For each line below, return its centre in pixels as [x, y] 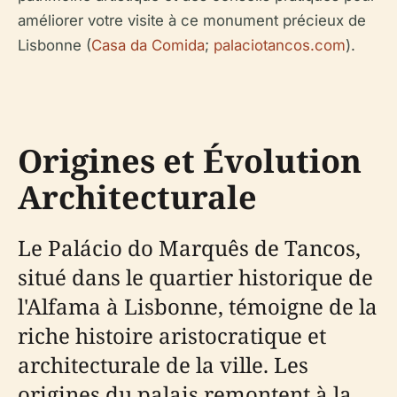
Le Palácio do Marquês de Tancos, [189, 248]
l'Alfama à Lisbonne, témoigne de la [198, 306]
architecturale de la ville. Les [163, 365]
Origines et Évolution [190, 161]
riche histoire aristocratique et [172, 335]
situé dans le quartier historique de [195, 277]
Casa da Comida [148, 45]
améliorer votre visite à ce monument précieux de [192, 20]
